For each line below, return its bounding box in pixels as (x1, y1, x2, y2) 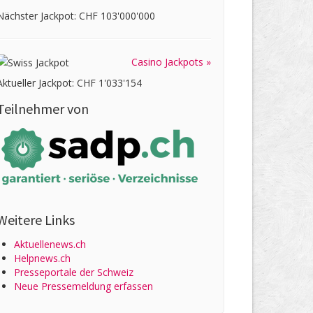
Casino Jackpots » (131, 55, 211, 69)
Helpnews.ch (14, 252, 71, 265)
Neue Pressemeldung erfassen (14, 279, 154, 293)
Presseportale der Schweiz (14, 265, 134, 279)
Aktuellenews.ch (14, 238, 87, 252)
